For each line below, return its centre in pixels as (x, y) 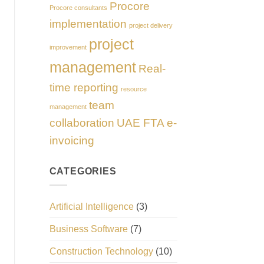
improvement (68, 47)
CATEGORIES (83, 171)
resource (133, 89)
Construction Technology (101, 252)
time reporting (84, 87)
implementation (88, 24)
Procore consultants (78, 7)
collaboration (82, 123)
